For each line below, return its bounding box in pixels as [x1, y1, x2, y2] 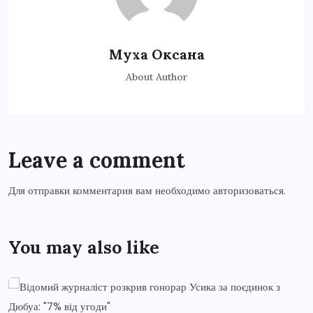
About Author [125, 70, 188, 83]
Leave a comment [8, 146, 185, 173]
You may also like [8, 235, 159, 259]
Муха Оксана [108, 45, 205, 63]
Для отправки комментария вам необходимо [8, 183, 213, 198]
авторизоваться [213, 183, 284, 198]
